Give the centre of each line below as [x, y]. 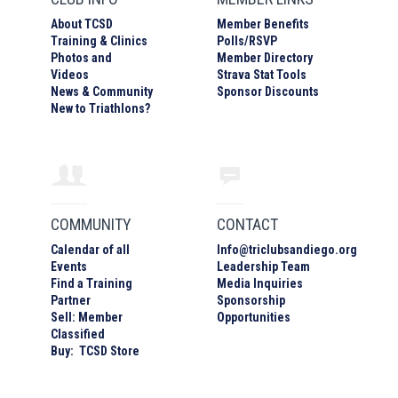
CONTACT [247, 224]
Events [69, 266]
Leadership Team [263, 266]
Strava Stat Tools [261, 74]
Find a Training [92, 283]
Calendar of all [91, 249]
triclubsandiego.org [302, 249]
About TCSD [82, 24]
